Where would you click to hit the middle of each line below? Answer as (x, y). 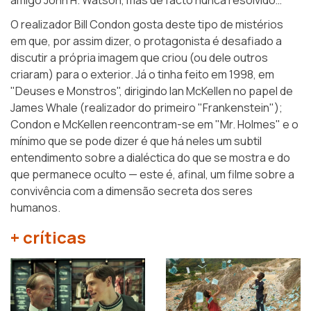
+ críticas (48, 237)
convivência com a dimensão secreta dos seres (132, 191)
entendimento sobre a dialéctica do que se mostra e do (150, 158)
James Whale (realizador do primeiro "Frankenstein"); (146, 108)
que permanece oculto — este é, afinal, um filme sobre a (152, 175)
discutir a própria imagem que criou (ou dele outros (139, 58)
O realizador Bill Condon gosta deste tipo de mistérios (147, 25)
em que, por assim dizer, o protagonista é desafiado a (146, 41)
